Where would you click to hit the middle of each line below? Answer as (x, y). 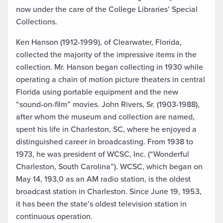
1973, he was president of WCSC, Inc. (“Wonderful (103, 154)
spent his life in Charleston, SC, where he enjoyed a (106, 129)
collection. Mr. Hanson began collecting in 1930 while (110, 67)
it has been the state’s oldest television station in (101, 204)
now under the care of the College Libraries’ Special (107, 9)
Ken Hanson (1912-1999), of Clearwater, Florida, (99, 42)
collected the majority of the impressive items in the (106, 55)
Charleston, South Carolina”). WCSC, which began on (109, 167)
